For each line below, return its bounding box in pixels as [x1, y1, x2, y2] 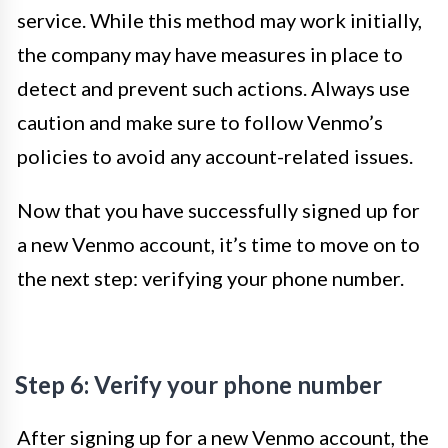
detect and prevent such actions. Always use [17, 76, 410, 100]
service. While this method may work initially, [17, 8, 422, 32]
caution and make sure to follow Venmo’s [17, 110, 383, 134]
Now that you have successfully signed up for [17, 198, 420, 222]
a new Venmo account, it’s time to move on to [17, 232, 420, 256]
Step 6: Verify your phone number [15, 370, 382, 399]
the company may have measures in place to [17, 42, 403, 66]
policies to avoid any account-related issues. [17, 144, 413, 168]
